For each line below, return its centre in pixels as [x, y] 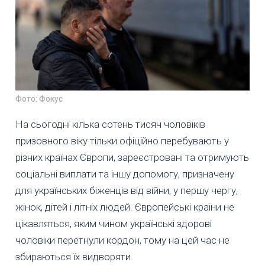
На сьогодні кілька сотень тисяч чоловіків [110, 125]
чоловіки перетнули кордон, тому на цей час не [122, 240]
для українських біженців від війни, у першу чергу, [127, 191]
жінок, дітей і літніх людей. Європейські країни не [125, 207]
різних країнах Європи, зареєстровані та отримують [132, 158]
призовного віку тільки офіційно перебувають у [122, 141]
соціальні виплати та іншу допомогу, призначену [125, 174]
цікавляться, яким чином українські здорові [114, 224]
